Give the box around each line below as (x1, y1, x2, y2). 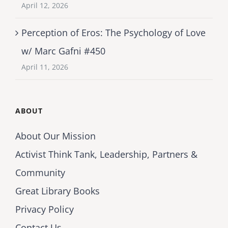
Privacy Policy (15, 203, 74, 216)
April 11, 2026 (21, 62, 68, 72)
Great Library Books (15, 185, 100, 197)
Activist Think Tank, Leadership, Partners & (15, 148, 197, 161)
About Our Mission (15, 130, 96, 142)
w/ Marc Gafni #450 (21, 45, 105, 58)
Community (15, 166, 65, 179)
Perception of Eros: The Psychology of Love (21, 26, 206, 39)
